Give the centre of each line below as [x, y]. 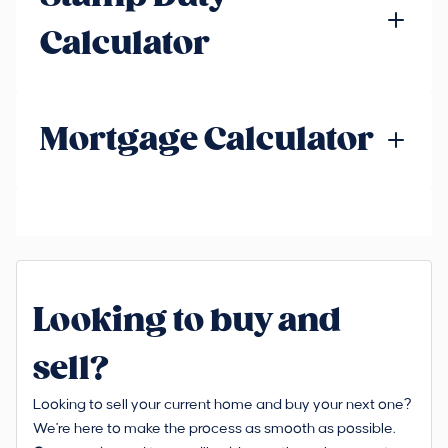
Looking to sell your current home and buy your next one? [222, 404]
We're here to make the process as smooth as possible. [214, 428]
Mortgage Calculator [207, 139]
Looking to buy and [187, 320]
